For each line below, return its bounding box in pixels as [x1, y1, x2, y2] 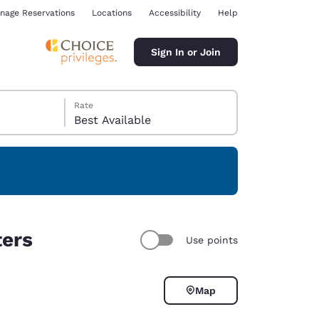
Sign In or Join [151, 46, 221, 58]
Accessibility [149, 8, 201, 18]
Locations [92, 8, 132, 18]
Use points [186, 234, 238, 246]
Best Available [74, 113, 152, 127]
